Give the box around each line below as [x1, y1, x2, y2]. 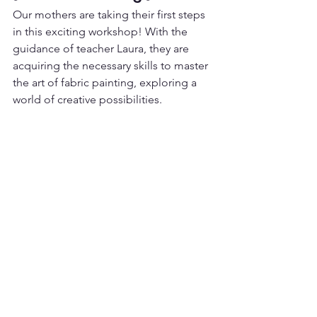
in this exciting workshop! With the [13, 25, 190, 38]
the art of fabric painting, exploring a [13, 76, 200, 89]
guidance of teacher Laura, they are [13, 42, 192, 55]
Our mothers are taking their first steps [13, 8, 208, 21]
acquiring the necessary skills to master [13, 59, 211, 72]
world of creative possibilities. [13, 93, 162, 106]
